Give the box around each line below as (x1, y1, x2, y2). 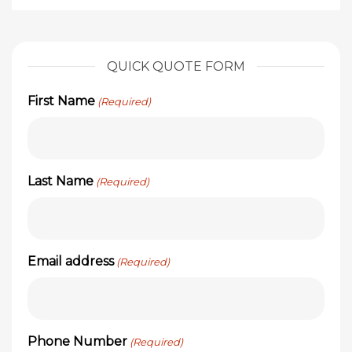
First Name (27, 93, 95, 108)
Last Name (27, 174, 93, 189)
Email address (27, 254, 114, 269)
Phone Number (27, 334, 127, 349)
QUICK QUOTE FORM (107, 59, 245, 74)
